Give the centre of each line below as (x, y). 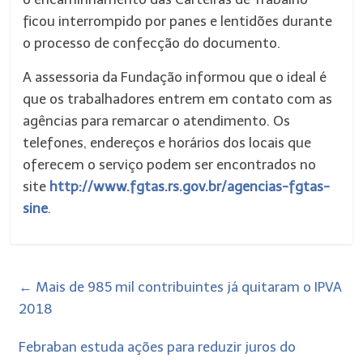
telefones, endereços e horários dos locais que (167, 143)
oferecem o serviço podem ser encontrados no (170, 164)
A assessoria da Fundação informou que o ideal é (175, 77)
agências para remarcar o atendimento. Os (157, 121)
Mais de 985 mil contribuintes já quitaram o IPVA (188, 287)
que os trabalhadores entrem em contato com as (178, 99)
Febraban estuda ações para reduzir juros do (158, 347)
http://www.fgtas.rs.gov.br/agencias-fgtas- (190, 186)
